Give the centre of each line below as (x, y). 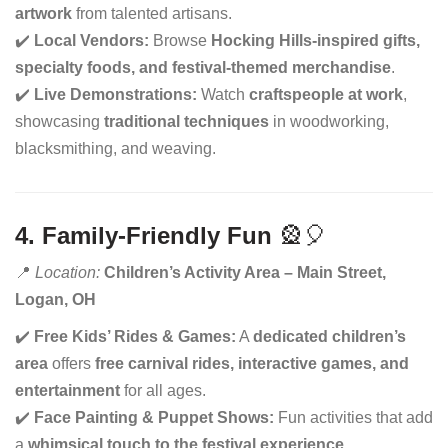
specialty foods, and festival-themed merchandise (203, 67)
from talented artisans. (152, 13)
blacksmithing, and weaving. (115, 148)
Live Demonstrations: (115, 94)
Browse (180, 40)
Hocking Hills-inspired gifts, (315, 40)
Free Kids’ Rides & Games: (135, 336)
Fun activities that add (353, 417)
